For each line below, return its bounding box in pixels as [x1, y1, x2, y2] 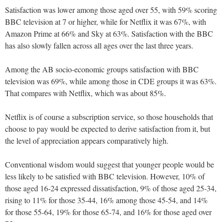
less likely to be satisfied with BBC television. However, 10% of [5, 171, 205, 182]
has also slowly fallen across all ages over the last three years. [5, 40, 193, 51]
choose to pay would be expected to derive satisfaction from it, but [5, 123, 210, 134]
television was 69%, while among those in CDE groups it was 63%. [5, 76, 217, 87]
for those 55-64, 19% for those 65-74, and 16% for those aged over [5, 207, 212, 218]
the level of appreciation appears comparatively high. [5, 135, 168, 146]
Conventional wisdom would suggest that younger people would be [5, 159, 214, 170]
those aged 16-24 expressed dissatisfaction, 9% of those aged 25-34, [5, 183, 217, 194]
